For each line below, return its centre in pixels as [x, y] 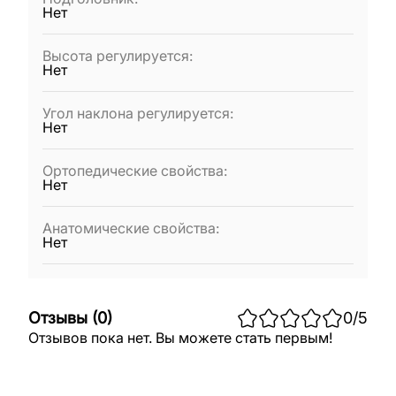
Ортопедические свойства [133, 171]
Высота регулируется [116, 56]
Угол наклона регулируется [136, 113]
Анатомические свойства [129, 228]
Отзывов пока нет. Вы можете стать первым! [180, 338]
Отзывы [58, 317]
